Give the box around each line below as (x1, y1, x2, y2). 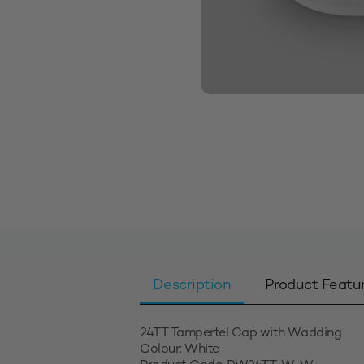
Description (153, 278, 232, 294)
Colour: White (140, 343, 219, 357)
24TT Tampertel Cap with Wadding (140, 327, 342, 341)
